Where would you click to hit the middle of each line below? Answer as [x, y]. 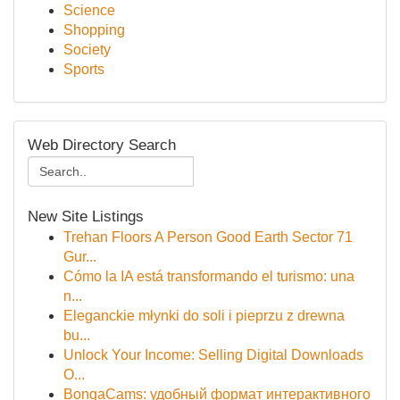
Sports [84, 69]
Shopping [94, 30]
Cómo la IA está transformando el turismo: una [209, 276]
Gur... [80, 257]
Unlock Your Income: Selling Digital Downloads [213, 355]
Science [89, 10]
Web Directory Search [102, 145]
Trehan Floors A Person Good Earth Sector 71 [208, 237]
